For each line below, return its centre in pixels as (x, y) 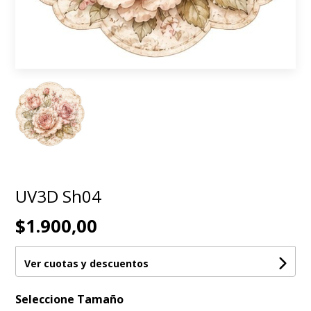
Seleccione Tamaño (70, 300)
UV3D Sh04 (59, 196)
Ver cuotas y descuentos (87, 264)
